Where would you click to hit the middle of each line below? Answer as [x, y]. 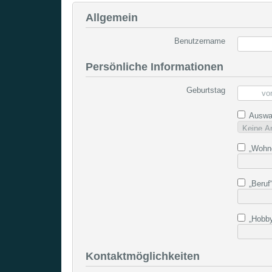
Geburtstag [206, 90]
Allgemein [111, 17]
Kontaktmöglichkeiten [142, 256]
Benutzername [199, 41]
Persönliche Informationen [154, 66]
